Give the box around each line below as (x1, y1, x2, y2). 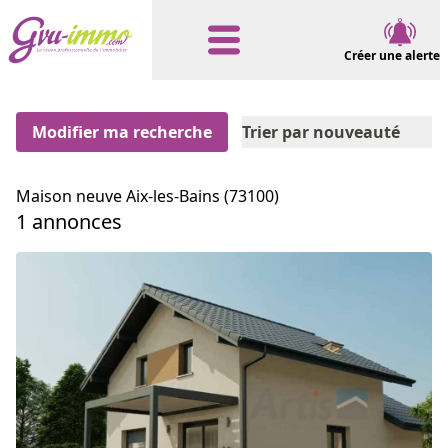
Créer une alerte (344, 47, 440, 64)
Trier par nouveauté (242, 121, 400, 143)
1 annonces (16, 208, 122, 235)
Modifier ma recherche (32, 121, 212, 143)
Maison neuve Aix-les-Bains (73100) (16, 185, 279, 207)
